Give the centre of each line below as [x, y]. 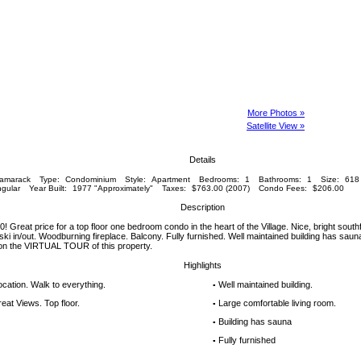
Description [202, 207]
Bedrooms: [219, 179]
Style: [135, 179]
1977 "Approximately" [112, 188]
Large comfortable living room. [277, 303]
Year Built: [48, 188]
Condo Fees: [282, 188]
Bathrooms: [280, 179]
